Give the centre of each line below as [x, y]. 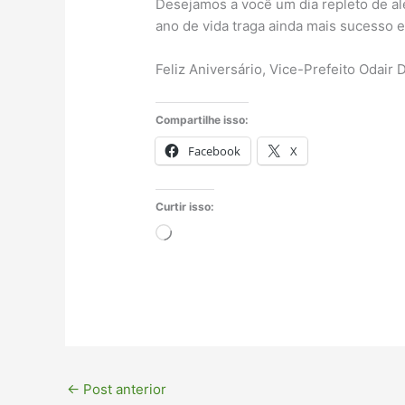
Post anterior [123, 390]
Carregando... [215, 234]
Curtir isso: [185, 207]
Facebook [215, 151]
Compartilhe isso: [202, 120]
